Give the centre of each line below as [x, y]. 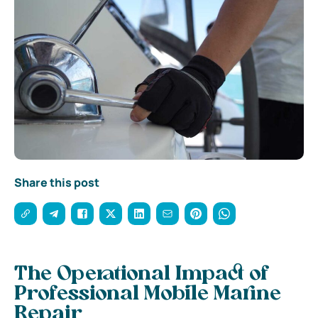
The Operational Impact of [142, 274]
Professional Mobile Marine [148, 294]
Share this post [57, 182]
